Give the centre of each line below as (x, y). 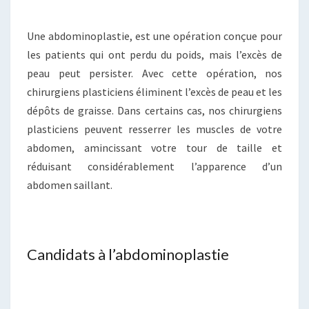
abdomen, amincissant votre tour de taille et (154, 147)
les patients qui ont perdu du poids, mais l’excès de (154, 54)
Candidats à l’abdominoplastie (128, 254)
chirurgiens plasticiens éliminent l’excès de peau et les (154, 91)
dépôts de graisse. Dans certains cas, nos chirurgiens (154, 110)
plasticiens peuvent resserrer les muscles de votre (154, 129)
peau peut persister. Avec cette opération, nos (154, 73)
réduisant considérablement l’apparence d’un (154, 166)
